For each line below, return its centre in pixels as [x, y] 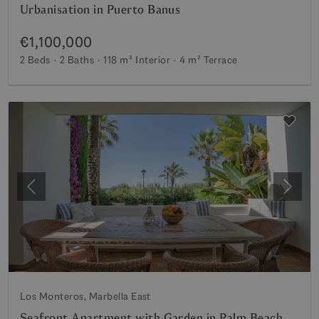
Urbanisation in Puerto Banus [100, 10]
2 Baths [77, 60]
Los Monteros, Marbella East [85, 296]
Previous [52, 194]
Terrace [221, 60]
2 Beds [35, 60]
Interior [153, 60]
